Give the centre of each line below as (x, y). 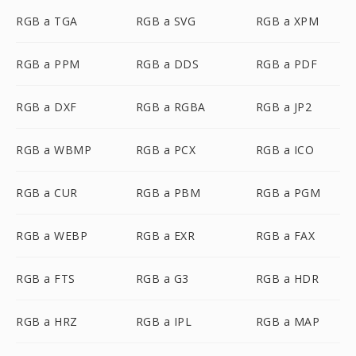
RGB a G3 (162, 279)
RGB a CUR (47, 193)
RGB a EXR (165, 236)
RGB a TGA (47, 21)
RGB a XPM (287, 21)
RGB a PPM (48, 64)
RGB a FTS (46, 279)
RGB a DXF (46, 107)
